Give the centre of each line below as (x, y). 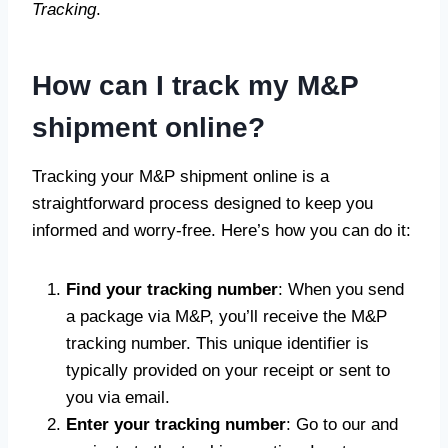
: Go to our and (342, 424)
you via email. (118, 397)
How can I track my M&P (195, 85)
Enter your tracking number (176, 424)
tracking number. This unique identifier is (217, 343)
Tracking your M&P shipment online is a (180, 176)
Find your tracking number (172, 289)
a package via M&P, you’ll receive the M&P (226, 316)
